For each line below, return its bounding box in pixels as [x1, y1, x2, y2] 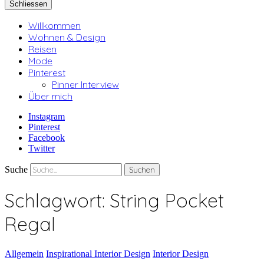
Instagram [28, 111, 65, 121]
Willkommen [28, 19, 81, 31]
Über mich [28, 90, 72, 102]
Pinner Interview [52, 78, 119, 90]
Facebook [28, 133, 65, 143]
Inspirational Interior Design [46, 248, 150, 259]
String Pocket [110, 189, 224, 213]
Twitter [28, 143, 55, 153]
